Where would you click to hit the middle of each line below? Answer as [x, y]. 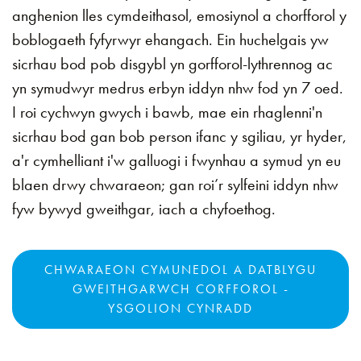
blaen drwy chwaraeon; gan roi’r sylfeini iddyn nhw [175, 185]
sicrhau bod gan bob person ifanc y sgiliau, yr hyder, [179, 136]
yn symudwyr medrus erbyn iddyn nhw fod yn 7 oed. [178, 88]
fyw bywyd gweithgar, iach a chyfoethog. [144, 209]
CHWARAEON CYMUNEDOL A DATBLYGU [180, 270]
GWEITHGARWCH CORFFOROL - [180, 289]
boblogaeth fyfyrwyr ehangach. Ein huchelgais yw [170, 39]
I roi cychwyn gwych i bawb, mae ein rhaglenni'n [167, 112]
